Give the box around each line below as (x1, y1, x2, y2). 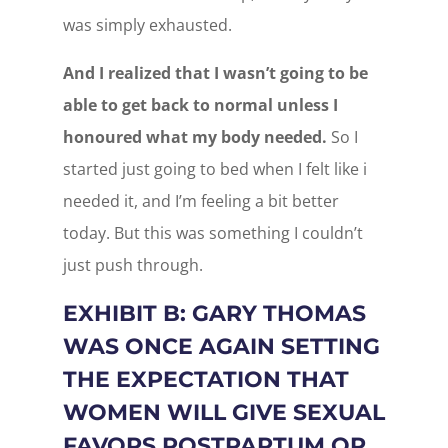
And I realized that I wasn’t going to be (62, 62, 368, 84)
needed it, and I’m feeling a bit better (62, 190, 339, 212)
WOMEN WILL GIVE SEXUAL (62, 399, 385, 426)
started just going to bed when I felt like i (62, 158, 367, 180)
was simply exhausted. (62, 14, 232, 36)
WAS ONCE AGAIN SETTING (62, 333, 380, 360)
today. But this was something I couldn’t (62, 222, 363, 244)
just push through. (62, 254, 203, 276)
